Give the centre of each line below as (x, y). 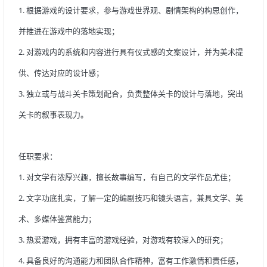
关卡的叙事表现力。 (53, 114)
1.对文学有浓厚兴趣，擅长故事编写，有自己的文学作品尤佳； (127, 177)
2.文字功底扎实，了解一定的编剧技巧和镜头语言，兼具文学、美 (131, 198)
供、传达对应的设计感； (61, 73)
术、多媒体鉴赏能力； (57, 219)
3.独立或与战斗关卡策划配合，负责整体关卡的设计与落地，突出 (131, 94)
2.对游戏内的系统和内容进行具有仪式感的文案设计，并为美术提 (131, 52)
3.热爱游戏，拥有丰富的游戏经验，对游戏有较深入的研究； (123, 240)
